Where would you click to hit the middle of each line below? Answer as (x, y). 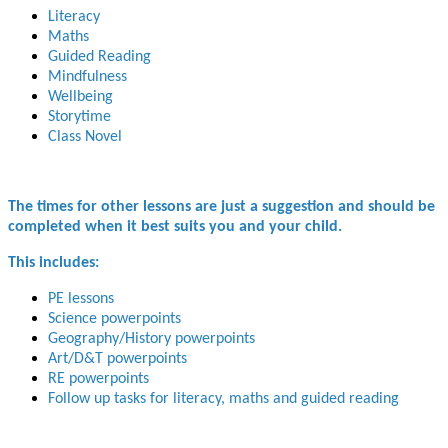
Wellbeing (80, 97)
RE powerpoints (98, 379)
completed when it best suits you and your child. (175, 227)
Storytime (79, 117)
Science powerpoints (114, 319)
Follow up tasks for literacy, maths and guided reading (223, 399)
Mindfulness (87, 77)
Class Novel (85, 137)
